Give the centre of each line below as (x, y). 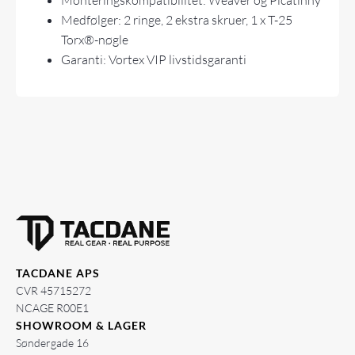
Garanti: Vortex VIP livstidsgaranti (154, 60)
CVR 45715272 (53, 291)
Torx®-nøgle (95, 40)
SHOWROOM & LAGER (81, 326)
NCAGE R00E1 (52, 308)
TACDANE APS (58, 273)
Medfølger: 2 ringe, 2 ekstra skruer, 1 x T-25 (177, 20)
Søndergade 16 (52, 343)
